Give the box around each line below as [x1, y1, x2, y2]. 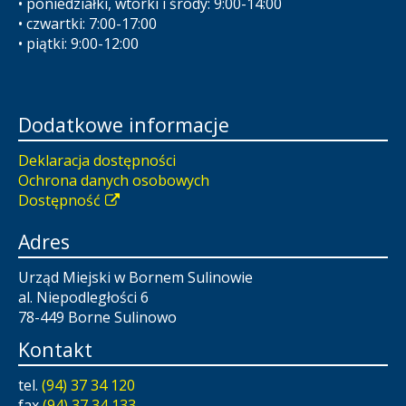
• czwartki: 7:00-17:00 [18, 14, 157, 34]
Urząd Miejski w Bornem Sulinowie [18, 267, 253, 288]
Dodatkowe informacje [18, 111, 229, 139]
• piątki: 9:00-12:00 [18, 34, 139, 54]
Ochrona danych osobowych [18, 170, 209, 191]
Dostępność [18, 190, 101, 211]
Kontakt [18, 336, 92, 363]
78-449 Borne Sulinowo [18, 307, 177, 328]
